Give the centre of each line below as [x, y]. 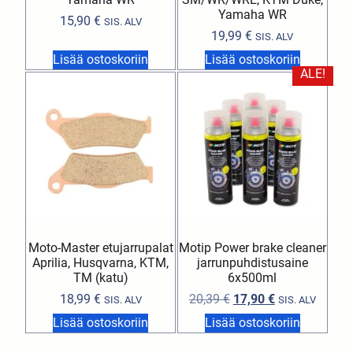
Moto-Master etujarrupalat [100, 247]
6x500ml [253, 277]
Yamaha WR [252, 15]
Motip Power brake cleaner [252, 247]
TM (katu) [100, 277]
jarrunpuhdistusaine [252, 262]
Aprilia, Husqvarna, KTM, [101, 262]
